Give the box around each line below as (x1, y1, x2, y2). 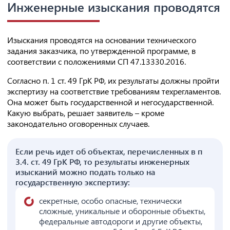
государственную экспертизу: (15, 177, 130, 188)
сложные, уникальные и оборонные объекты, (39, 205, 205, 217)
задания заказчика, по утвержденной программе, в (7, 45, 196, 56)
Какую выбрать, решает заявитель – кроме (7, 107, 164, 119)
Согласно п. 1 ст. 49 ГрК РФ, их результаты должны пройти (7, 75, 219, 86)
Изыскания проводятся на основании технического (7, 34, 196, 46)
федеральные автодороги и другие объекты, (39, 216, 202, 227)
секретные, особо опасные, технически (39, 195, 182, 206)
